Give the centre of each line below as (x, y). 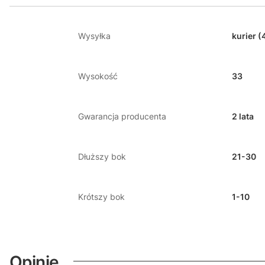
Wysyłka (94, 36)
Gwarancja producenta (122, 116)
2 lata (243, 116)
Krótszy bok (101, 197)
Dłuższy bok (102, 156)
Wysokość (98, 76)
